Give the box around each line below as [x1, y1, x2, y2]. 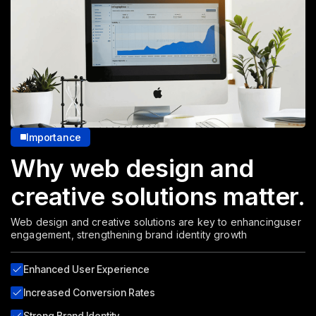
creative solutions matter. [11, 181, 305, 211]
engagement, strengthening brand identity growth [11, 228, 248, 241]
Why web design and [11, 152, 254, 183]
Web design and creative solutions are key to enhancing [11, 215, 281, 228]
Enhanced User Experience [23, 262, 150, 275]
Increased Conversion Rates [23, 286, 155, 298]
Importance [26, 130, 81, 143]
